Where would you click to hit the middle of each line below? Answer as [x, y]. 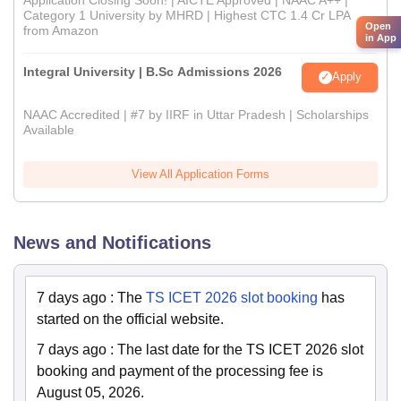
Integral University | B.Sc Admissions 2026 [153, 71]
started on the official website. [130, 319]
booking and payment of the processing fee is [180, 371]
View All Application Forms [200, 174]
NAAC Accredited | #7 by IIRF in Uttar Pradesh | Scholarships [196, 114]
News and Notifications [112, 242]
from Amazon [61, 30]
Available [49, 129]
